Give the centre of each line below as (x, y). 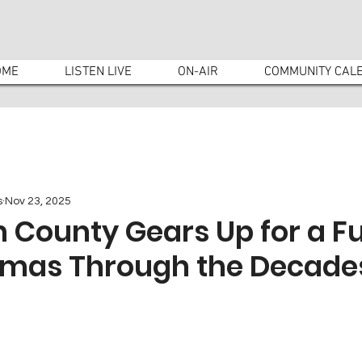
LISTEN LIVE (98, 72)
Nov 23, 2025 (38, 201)
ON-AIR (198, 72)
